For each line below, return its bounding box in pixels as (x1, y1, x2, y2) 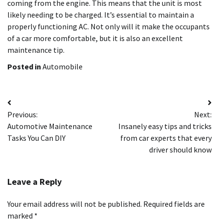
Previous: (7, 109, 38, 119)
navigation (7, 114, 63, 130)
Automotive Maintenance (7, 121, 92, 131)
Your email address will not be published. (7, 198, 142, 209)
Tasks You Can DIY (7, 132, 66, 143)
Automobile (43, 61, 83, 71)
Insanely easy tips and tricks (118, 121, 212, 131)
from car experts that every (120, 132, 212, 143)
